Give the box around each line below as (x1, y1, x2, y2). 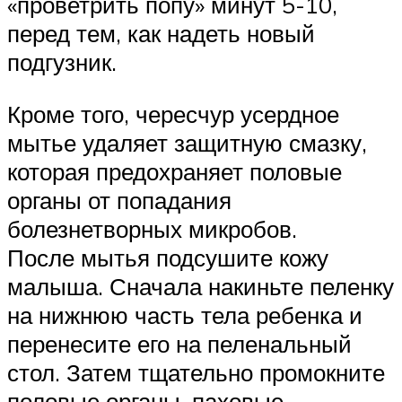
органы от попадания (7, 185, 232, 214)
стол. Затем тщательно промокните (7, 357, 385, 387)
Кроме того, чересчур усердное (7, 99, 339, 128)
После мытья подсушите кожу (7, 242, 328, 272)
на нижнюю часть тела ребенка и (7, 300, 363, 329)
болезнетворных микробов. (7, 214, 297, 243)
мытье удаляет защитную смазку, (7, 127, 367, 157)
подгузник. (7, 48, 117, 77)
